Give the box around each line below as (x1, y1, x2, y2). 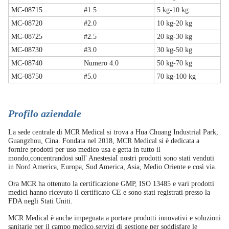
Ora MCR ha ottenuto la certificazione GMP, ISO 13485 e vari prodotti (8, 180, 214, 188)
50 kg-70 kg (157, 59, 192, 67)
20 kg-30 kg (157, 33, 192, 40)
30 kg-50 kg (157, 46, 192, 54)
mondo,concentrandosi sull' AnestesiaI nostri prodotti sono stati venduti (8, 154, 214, 162)
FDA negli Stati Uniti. (8, 197, 73, 205)
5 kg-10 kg (157, 6, 189, 14)
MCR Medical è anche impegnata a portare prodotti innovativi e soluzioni (8, 214, 221, 222)
